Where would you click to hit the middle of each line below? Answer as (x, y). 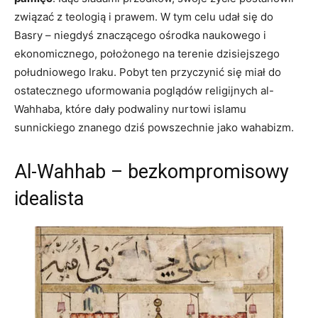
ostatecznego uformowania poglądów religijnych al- (144, 91)
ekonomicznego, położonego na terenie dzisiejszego (147, 54)
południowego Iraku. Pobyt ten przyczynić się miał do (148, 72)
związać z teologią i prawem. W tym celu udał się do (144, 17)
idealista (49, 199)
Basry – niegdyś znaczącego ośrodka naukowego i (140, 35)
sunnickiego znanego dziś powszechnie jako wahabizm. (154, 127)
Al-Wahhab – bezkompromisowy (152, 172)
